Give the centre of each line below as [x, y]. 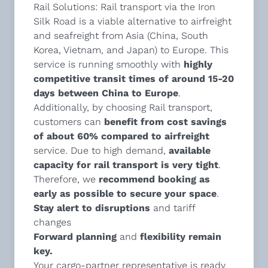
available [190, 150]
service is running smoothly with [109, 64]
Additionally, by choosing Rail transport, [123, 107]
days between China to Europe [106, 93]
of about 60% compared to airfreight [121, 136]
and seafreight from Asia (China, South [121, 35]
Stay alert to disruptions [92, 208]
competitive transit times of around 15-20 [134, 78]
